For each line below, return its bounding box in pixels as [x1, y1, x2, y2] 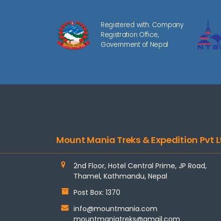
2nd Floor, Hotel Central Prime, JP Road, [74, 161, 207, 171]
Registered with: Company [100, 20, 184, 30]
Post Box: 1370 [74, 187, 120, 198]
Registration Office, [100, 30, 159, 40]
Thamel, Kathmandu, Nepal [74, 171, 167, 182]
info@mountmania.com [74, 204, 157, 214]
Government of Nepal [100, 40, 169, 50]
